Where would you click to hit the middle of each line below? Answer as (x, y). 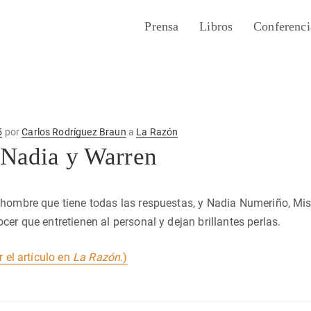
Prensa (162, 27)
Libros (216, 27)
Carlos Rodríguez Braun (74, 132)
